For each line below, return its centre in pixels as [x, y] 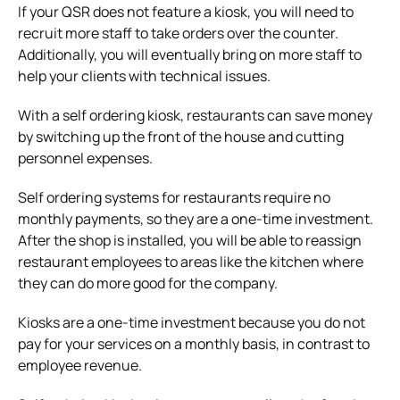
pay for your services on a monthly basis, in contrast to [194, 343]
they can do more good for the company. [148, 283]
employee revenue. [81, 365]
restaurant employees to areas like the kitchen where [191, 261]
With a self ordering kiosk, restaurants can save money [195, 115]
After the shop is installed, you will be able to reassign [190, 240]
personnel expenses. [85, 158]
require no [296, 197]
